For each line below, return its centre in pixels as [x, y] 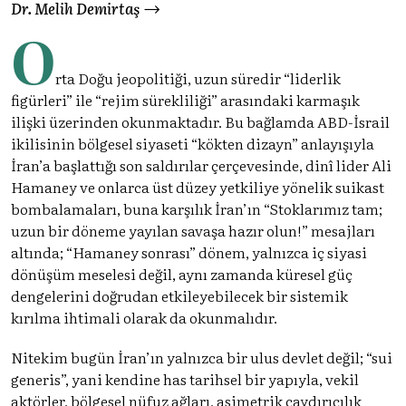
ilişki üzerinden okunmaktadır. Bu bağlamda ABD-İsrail [200, 121]
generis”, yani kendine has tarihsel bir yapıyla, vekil [185, 378]
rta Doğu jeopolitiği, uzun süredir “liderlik [198, 77]
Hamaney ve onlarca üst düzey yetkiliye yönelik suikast [198, 186]
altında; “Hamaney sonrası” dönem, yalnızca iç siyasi [189, 251]
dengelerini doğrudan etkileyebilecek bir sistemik [179, 295]
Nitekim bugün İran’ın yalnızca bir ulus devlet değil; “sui [202, 357]
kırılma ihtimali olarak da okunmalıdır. [144, 317]
